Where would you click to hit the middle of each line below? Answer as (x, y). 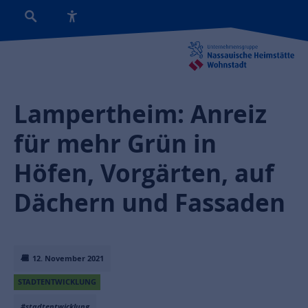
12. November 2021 (67, 258)
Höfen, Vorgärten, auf (144, 173)
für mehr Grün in (115, 144)
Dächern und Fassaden (150, 203)
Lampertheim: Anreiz (140, 114)
